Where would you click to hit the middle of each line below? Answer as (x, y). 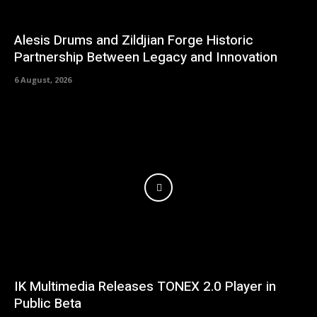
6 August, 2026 (43, 79)
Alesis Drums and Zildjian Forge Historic (134, 40)
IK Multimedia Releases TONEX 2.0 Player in (145, 287)
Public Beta (48, 304)
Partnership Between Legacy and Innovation (146, 57)
